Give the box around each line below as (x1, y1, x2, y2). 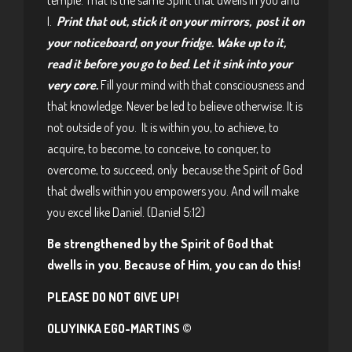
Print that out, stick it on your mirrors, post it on (57, 13, 304, 29)
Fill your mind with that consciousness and (98, 76, 305, 93)
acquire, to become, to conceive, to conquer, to (47, 140, 271, 156)
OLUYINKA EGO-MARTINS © (47, 321, 192, 336)
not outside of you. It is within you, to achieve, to (47, 119, 279, 135)
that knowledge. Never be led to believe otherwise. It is (47, 97, 302, 114)
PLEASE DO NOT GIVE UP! (47, 288, 181, 305)
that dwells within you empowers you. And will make (47, 182, 299, 199)
